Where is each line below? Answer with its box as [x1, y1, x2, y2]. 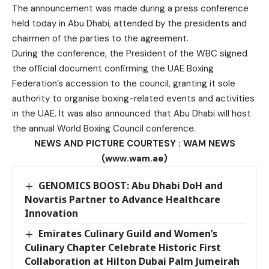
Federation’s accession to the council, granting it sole [12, 77, 235, 89]
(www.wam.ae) [101, 152, 168, 165]
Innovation [25, 206, 78, 220]
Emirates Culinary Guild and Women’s [38, 226, 218, 240]
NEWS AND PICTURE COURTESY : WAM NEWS [34, 137, 235, 150]
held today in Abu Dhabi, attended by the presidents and [12, 17, 247, 29]
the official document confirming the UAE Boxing [12, 62, 214, 74]
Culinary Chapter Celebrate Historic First [25, 241, 221, 255]
